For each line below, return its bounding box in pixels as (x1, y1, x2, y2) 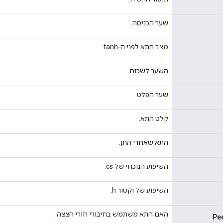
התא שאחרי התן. (119, 138, 168, 146)
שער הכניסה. (131, 18, 168, 27)
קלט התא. (139, 114, 168, 122)
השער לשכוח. (128, 66, 168, 75)
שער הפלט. (135, 90, 168, 99)
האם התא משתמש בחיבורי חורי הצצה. (55, 210, 168, 218)
